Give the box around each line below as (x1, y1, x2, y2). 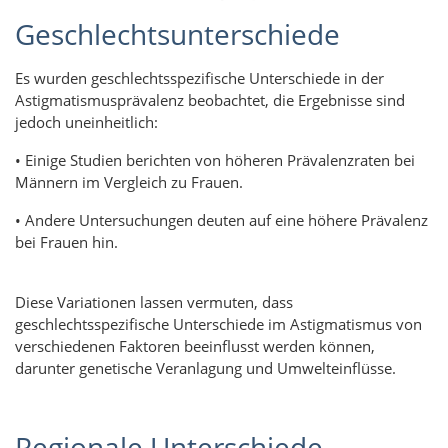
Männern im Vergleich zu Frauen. (15, 172, 243, 193)
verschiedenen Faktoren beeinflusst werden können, (15, 336, 375, 357)
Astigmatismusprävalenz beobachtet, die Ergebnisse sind (15, 90, 405, 111)
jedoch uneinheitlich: (15, 112, 158, 133)
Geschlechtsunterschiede (15, 14, 340, 53)
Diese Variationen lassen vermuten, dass (15, 292, 293, 313)
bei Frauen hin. (15, 232, 118, 253)
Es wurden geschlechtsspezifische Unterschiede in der (15, 68, 384, 89)
